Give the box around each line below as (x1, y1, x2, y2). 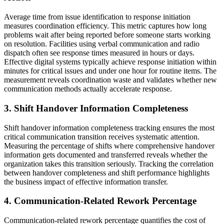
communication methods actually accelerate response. (4, 84, 172, 93)
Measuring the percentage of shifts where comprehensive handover (4, 141, 214, 150)
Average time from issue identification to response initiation (4, 12, 190, 21)
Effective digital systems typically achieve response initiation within (4, 57, 216, 66)
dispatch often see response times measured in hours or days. (4, 48, 194, 57)
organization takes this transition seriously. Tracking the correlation (4, 159, 213, 168)
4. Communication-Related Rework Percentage (4, 195, 196, 206)
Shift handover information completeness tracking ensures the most (4, 123, 214, 132)
